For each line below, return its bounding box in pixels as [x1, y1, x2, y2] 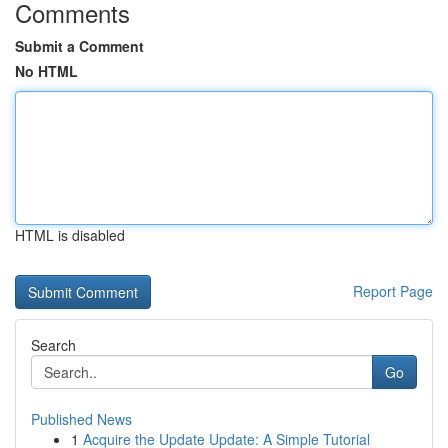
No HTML [15, 61, 78, 81]
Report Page [353, 281, 433, 301]
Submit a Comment [15, 36, 144, 56]
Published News [31, 409, 132, 429]
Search [31, 335, 76, 355]
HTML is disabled [15, 225, 125, 245]
